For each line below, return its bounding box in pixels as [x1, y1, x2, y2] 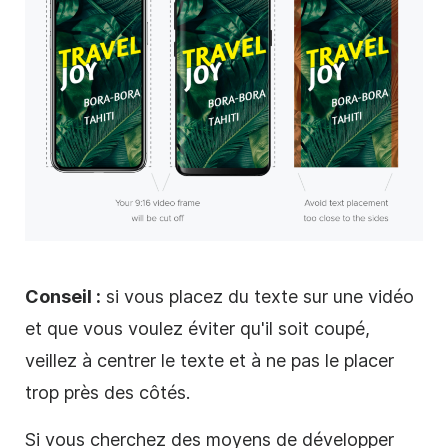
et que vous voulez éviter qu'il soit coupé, [25, 318, 370, 340]
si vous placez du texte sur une [101, 286, 368, 308]
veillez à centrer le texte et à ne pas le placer [25, 350, 394, 372]
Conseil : [25, 286, 101, 308]
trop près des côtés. [25, 382, 190, 404]
